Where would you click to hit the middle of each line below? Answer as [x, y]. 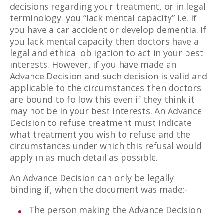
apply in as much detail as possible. [84, 157]
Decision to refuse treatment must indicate [101, 123]
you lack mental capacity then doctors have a [104, 41]
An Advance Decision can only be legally [92, 178]
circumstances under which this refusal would [106, 146]
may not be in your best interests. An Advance [106, 111]
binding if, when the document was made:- [99, 189]
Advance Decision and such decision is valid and [108, 76]
